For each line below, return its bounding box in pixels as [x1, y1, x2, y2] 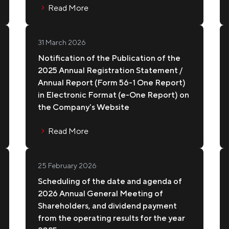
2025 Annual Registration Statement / [37, 65, 182, 75]
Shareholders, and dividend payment [37, 201, 177, 211]
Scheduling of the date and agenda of [37, 176, 182, 186]
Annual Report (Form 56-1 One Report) [37, 78, 186, 87]
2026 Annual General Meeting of [37, 189, 163, 198]
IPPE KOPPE [26, 12, 86, 24]
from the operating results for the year [37, 213, 185, 223]
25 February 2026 [37, 162, 97, 170]
